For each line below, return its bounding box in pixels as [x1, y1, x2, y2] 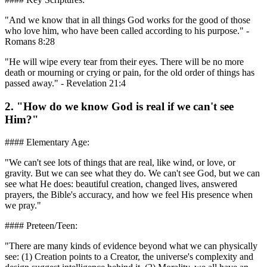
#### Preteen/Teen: [5, 221, 77, 231]
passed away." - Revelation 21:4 [5, 77, 126, 88]
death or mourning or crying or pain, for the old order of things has [5, 67, 254, 77]
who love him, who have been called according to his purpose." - [5, 25, 249, 36]
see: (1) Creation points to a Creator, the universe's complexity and [5, 252, 253, 262]
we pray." [5, 200, 41, 211]
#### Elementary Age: [5, 137, 89, 148]
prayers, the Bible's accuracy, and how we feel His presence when [5, 190, 253, 200]
